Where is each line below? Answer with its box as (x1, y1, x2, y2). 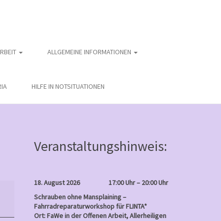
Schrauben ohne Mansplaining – (34, 192, 126, 201)
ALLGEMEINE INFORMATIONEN (47, 47, 133, 56)
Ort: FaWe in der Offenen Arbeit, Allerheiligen (34, 211, 166, 220)
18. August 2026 (34, 178, 80, 187)
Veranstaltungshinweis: (34, 137, 167, 155)
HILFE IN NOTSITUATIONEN (32, 82, 105, 91)
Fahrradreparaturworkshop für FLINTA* (34, 202, 147, 211)
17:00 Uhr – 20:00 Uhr (108, 178, 168, 187)
